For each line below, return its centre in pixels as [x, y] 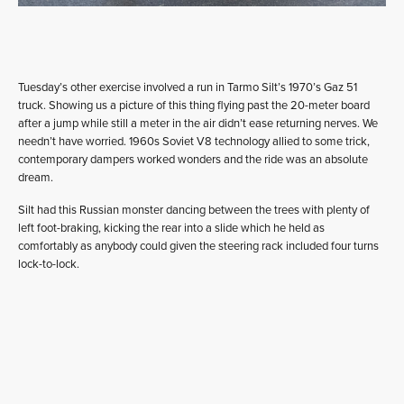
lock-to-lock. [49, 264]
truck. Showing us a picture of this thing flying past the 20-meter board [194, 105]
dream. [36, 177]
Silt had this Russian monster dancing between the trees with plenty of [194, 210]
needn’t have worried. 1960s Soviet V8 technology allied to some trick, [194, 141]
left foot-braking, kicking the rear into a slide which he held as [171, 228]
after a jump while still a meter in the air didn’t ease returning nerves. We [198, 123]
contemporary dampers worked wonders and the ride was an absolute [193, 159]
